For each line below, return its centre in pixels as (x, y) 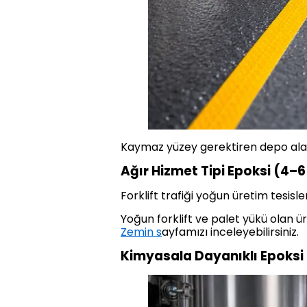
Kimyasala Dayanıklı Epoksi (212, 256)
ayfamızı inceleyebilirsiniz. (230, 232)
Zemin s (141, 232)
